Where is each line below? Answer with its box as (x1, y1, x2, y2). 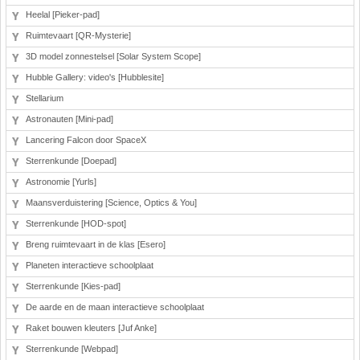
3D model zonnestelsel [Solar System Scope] (26, 51, 201, 61)
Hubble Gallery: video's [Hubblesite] (26, 72, 164, 82)
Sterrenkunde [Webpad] (26, 344, 118, 354)
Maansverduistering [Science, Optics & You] (26, 198, 197, 207)
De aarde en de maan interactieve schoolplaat (26, 302, 204, 312)
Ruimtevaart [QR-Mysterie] (26, 31, 131, 40)
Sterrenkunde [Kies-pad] (26, 281, 121, 291)
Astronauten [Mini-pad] (26, 114, 113, 124)
